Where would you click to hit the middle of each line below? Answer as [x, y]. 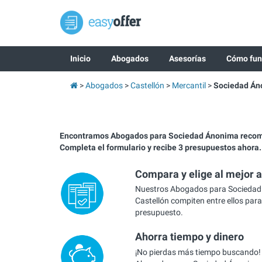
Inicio [80, 58]
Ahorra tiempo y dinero [189, 237]
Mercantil [189, 85]
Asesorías [187, 58]
